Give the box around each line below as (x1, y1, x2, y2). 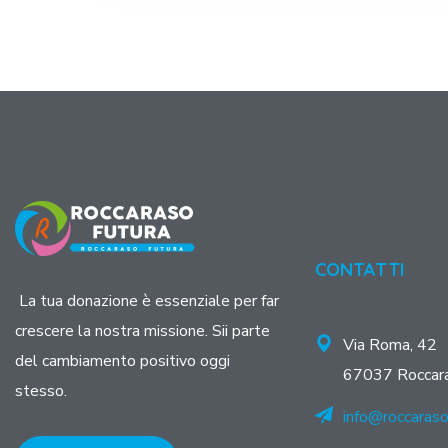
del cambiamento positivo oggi (15, 349, 230, 372)
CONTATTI (315, 257, 405, 281)
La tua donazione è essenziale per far (15, 289, 279, 312)
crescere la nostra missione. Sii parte (15, 319, 270, 342)
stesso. (15, 379, 67, 402)
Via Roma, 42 (343, 333, 441, 356)
